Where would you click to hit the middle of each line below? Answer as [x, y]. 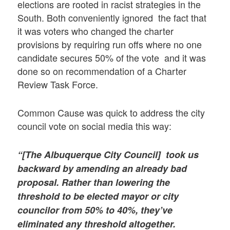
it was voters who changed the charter [96, 31]
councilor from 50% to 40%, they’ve [95, 210]
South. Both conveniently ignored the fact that [112, 17]
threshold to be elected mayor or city [98, 196]
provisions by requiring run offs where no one [110, 44]
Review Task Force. [58, 84]
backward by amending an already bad [102, 169]
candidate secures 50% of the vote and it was [112, 57]
